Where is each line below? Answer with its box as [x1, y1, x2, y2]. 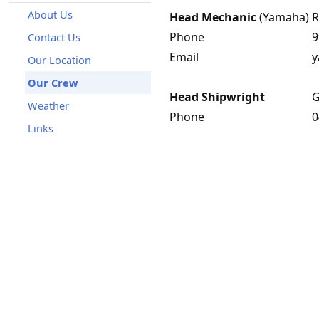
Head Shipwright [169, 89, 265, 105]
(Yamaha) [256, 9, 309, 25]
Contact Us [28, 30, 80, 44]
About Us [28, 7, 73, 21]
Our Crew [28, 75, 78, 90]
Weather [28, 98, 69, 113]
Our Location [28, 53, 91, 67]
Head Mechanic [169, 9, 256, 25]
